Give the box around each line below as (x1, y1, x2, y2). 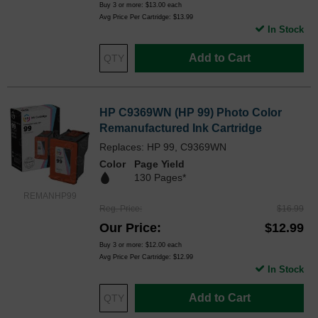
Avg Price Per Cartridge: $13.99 (99, 13, 193, 21)
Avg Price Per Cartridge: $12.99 (99, 253, 193, 261)
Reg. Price (99, 203, 140, 214)
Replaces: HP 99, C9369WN (99, 141, 226, 153)
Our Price (99, 220, 157, 235)
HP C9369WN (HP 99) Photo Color (99, 106, 282, 119)
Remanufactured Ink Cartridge (99, 122, 262, 135)
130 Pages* (134, 172, 186, 184)
